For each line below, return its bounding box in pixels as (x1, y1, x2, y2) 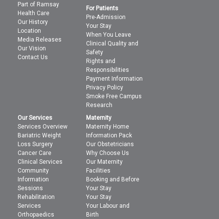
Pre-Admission (86, 13, 126, 21)
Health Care (18, 9, 50, 17)
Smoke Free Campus (86, 92, 142, 100)
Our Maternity (86, 158, 123, 165)
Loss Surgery (18, 140, 53, 148)
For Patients (86, 4, 119, 12)
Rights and (86, 57, 116, 65)
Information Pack (86, 131, 132, 139)
